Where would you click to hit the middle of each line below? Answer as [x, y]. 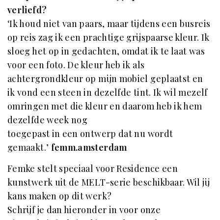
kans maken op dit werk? [60, 196]
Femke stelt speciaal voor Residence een [93, 168]
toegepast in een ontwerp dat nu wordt [90, 133]
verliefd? [27, 10]
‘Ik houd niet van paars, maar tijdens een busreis [109, 23]
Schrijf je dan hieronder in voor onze [84, 209]
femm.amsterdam [89, 147]
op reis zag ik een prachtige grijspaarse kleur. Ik [109, 37]
